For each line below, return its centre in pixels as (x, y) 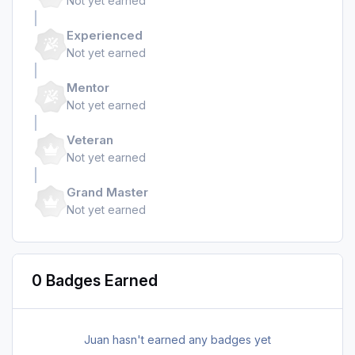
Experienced (105, 36)
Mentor (88, 88)
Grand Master (107, 193)
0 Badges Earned (94, 281)
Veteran (90, 140)
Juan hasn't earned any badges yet (177, 340)
